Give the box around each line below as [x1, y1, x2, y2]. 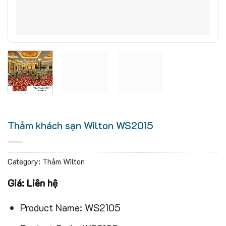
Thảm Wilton [42, 156, 85, 167]
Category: [8, 156, 42, 167]
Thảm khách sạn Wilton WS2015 [8, 118, 153, 132]
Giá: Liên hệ [8, 176, 58, 189]
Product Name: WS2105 [20, 201, 121, 214]
